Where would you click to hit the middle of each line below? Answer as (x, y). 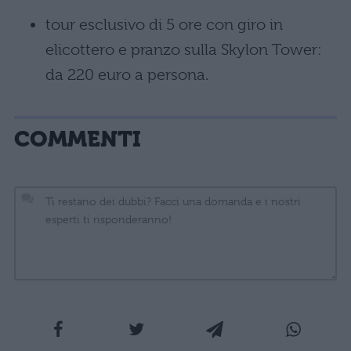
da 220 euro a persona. (127, 74)
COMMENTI (78, 139)
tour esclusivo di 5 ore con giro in (164, 24)
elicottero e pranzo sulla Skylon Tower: (184, 49)
